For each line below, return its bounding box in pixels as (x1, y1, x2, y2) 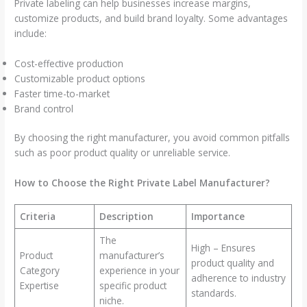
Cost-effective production (14, 56, 124, 70)
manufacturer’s (99, 249, 164, 262)
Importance (191, 210, 245, 223)
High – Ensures (191, 241, 256, 255)
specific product (99, 279, 167, 293)
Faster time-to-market (14, 86, 110, 100)
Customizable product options (14, 71, 146, 85)
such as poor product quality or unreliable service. (14, 146, 231, 160)
